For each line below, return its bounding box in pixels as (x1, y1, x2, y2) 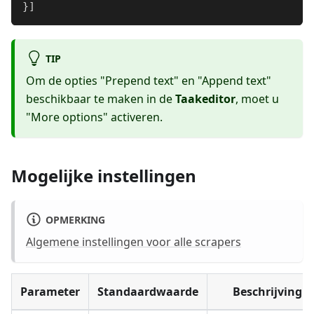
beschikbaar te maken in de (26, 90, 175, 107)
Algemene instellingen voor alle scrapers (26, 234, 241, 250)
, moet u (235, 90, 279, 107)
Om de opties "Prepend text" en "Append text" (26, 72, 271, 88)
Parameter (20, 284, 80, 300)
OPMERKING (45, 212, 105, 226)
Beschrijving (233, 284, 302, 300)
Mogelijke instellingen (11, 163, 196, 187)
